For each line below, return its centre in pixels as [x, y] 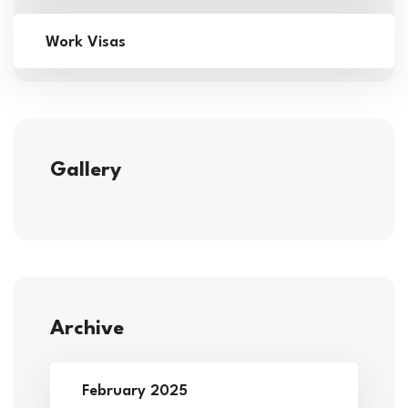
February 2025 [135, 391]
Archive [87, 328]
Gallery [86, 170]
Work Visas [86, 42]
